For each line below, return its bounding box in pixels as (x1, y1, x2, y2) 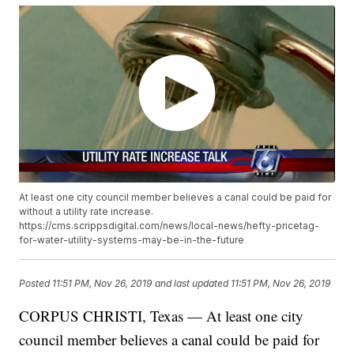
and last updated (155, 277, 229, 289)
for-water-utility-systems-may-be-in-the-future (19, 234, 245, 247)
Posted (19, 277, 53, 289)
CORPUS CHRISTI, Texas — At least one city (19, 306, 304, 326)
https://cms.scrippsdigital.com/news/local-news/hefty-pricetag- (19, 220, 320, 232)
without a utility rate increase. (19, 205, 154, 218)
